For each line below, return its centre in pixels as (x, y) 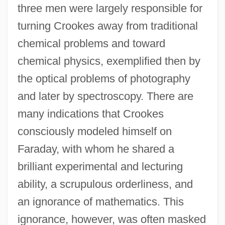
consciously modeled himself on (94, 131)
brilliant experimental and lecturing (100, 166)
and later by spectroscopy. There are (105, 96)
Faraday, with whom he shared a (96, 149)
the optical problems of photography (104, 78)
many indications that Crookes (90, 114)
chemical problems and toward (91, 43)
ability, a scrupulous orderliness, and (105, 184)
